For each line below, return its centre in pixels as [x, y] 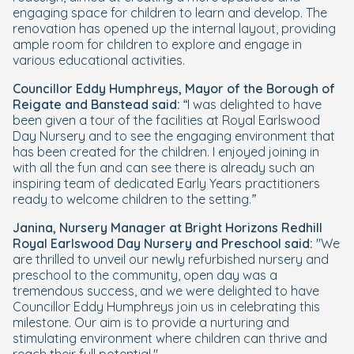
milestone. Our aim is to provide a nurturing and [151, 322]
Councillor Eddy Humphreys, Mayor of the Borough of [174, 88]
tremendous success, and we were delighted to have [166, 291]
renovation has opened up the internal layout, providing [174, 28]
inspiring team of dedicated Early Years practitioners [166, 183]
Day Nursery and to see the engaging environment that [174, 136]
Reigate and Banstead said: [96, 104]
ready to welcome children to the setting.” [134, 199]
